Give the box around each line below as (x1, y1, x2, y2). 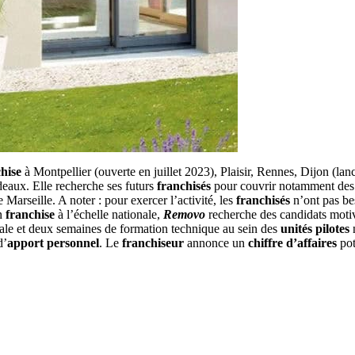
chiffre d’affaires (248, 235, 340, 250)
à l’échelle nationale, (58, 207, 163, 221)
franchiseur (122, 235, 187, 250)
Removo (163, 207, 208, 221)
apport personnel (7, 235, 99, 250)
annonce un (187, 235, 248, 250)
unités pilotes (277, 221, 349, 235)
